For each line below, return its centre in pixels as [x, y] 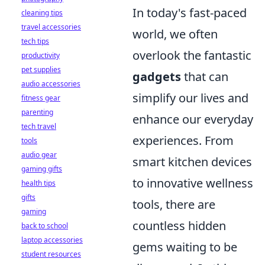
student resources [51, 254]
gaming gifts [42, 169]
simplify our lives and [190, 98]
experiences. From [183, 140]
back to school [45, 226]
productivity [41, 55]
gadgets [157, 77]
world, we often [175, 34]
